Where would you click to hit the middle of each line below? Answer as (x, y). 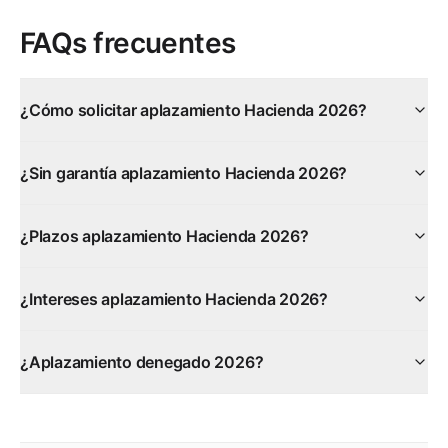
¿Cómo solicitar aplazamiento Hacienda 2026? (193, 110)
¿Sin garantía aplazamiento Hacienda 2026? (184, 173)
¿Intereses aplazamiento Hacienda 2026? (174, 299)
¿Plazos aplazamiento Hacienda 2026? (164, 236)
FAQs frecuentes (128, 43)
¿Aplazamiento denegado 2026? (142, 362)
